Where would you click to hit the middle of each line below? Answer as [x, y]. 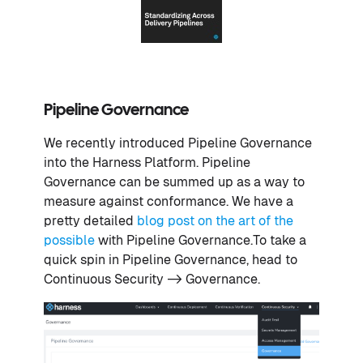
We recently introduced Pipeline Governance [178, 143]
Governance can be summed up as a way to [174, 181]
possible [69, 240]
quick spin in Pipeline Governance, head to [171, 259]
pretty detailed [90, 220]
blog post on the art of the [215, 220]
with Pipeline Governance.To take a [201, 240]
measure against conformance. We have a [169, 201]
